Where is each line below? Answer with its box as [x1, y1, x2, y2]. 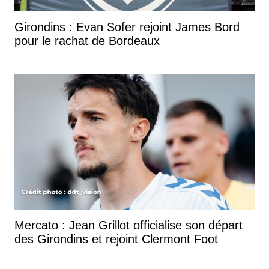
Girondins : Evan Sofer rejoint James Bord [14, 20, 240, 34]
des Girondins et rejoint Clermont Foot [14, 232, 218, 246]
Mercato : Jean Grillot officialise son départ [14, 218, 243, 232]
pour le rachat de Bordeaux [14, 34, 160, 47]
